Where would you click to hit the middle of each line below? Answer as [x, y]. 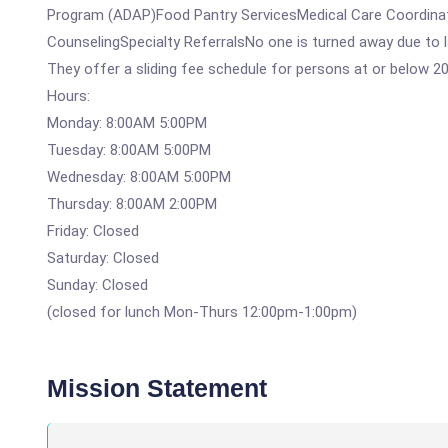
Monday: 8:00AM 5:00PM [127, 123]
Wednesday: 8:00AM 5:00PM [139, 177]
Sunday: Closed [97, 285]
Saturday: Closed [103, 258]
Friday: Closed [93, 231]
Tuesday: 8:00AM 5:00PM [129, 150]
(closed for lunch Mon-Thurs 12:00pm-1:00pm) [202, 312]
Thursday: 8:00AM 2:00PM [132, 204]
